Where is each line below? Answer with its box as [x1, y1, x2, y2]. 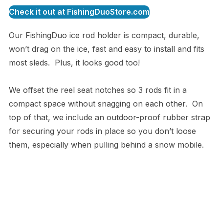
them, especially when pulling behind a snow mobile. [8, 140, 204, 150]
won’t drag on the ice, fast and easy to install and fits [8, 44, 204, 54]
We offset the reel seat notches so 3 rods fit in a [8, 85, 187, 95]
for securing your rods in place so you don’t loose [8, 126, 196, 136]
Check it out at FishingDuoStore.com [8, 7, 150, 17]
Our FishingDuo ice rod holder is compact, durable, [8, 30, 199, 41]
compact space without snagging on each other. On [8, 99, 203, 109]
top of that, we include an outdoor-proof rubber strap [8, 112, 210, 123]
